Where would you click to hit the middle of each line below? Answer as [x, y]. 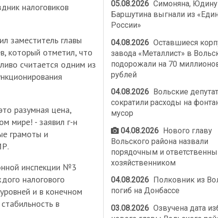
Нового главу [187, 130]
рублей [124, 74]
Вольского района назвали [159, 141]
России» [126, 25]
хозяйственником [143, 163]
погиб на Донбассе [145, 191]
